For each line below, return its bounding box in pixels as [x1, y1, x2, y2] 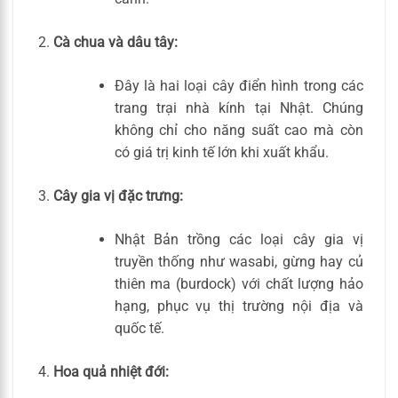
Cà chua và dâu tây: [52, 34, 178, 52]
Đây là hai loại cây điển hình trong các [114, 77, 363, 95]
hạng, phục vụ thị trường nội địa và [114, 298, 363, 315]
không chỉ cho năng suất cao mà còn [114, 122, 363, 139]
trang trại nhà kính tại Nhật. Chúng [114, 99, 363, 117]
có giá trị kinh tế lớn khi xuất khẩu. [114, 144, 329, 162]
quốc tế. [114, 320, 164, 338]
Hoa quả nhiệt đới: [52, 363, 169, 381]
